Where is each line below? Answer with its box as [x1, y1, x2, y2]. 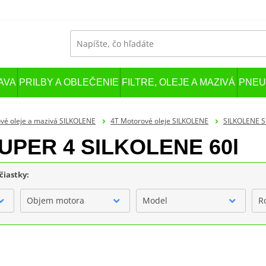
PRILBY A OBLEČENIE [19, 77, 119, 88]
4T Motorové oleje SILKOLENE [110, 115, 208, 126]
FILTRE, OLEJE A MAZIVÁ [122, 77, 236, 88]
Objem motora [27, 194, 85, 206]
